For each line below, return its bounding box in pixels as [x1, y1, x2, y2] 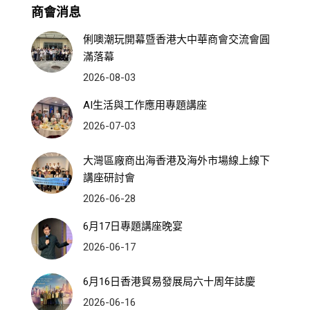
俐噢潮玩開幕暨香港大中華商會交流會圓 [83, 33, 270, 46]
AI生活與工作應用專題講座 [83, 98, 207, 111]
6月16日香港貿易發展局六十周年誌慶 [83, 275, 255, 288]
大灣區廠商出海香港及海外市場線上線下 [83, 154, 270, 167]
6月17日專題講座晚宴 [83, 219, 183, 232]
